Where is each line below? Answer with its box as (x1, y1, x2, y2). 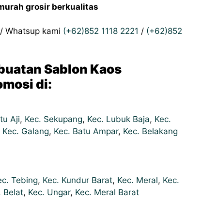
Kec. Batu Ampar (54, 126, 118, 137)
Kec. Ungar (28, 187, 70, 197)
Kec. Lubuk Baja (87, 114, 150, 124)
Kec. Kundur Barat (43, 175, 112, 185)
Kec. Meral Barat (75, 187, 139, 197)
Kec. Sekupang (25, 114, 82, 124)
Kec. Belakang (123, 126, 178, 137)
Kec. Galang (2, 126, 49, 137)
